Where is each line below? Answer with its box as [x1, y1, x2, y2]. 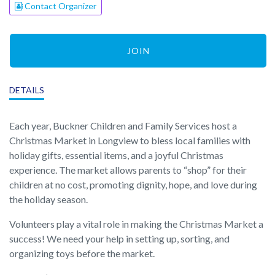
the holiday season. [9, 193, 88, 205]
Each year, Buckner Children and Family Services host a [9, 119, 237, 131]
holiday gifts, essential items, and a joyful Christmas [9, 149, 223, 161]
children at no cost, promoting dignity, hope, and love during [9, 178, 257, 190]
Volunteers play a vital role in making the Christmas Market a [9, 217, 263, 230]
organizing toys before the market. [9, 247, 155, 259]
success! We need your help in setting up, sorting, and [9, 232, 230, 244]
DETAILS [9, 84, 44, 95]
